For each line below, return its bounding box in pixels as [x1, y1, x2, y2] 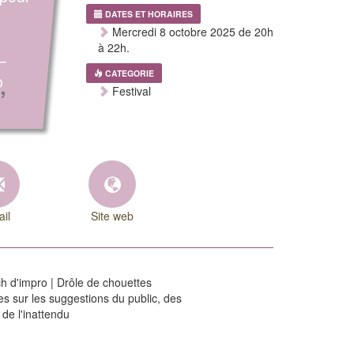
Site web [90, 208, 134, 224]
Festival [108, 83, 151, 99]
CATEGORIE [104, 67, 154, 79]
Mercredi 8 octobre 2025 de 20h [108, 24, 273, 40]
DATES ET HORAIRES [104, 8, 193, 20]
